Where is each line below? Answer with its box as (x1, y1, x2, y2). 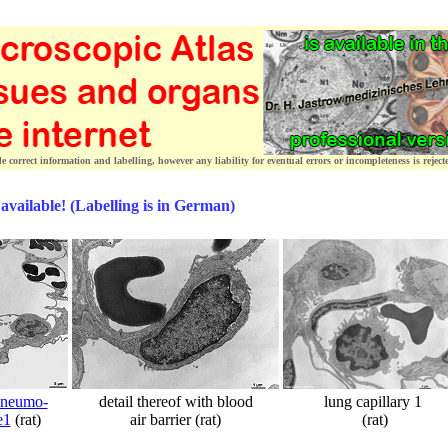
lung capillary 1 (324, 393, 422, 410)
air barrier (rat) (130, 411, 221, 428)
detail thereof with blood (98, 393, 253, 410)
